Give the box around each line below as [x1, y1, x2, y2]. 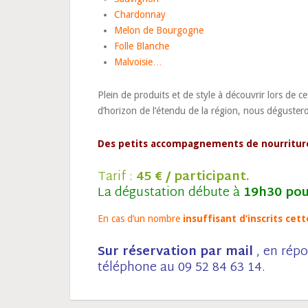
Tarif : [97, 165, 136, 188]
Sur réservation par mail [97, 240, 253, 263]
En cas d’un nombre [97, 212, 183, 224]
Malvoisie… [113, 56, 162, 67]
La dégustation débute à [97, 181, 243, 204]
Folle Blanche [113, 40, 169, 52]
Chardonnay [113, 8, 166, 20]
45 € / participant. [135, 165, 250, 188]
